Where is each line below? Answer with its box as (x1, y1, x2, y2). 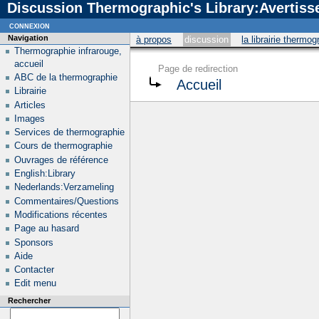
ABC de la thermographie (14, 71, 117, 83)
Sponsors (14, 236, 53, 248)
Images (14, 113, 45, 124)
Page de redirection (158, 63, 238, 74)
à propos (136, 33, 172, 45)
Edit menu (14, 278, 56, 289)
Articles (14, 99, 46, 110)
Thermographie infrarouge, (14, 45, 122, 56)
